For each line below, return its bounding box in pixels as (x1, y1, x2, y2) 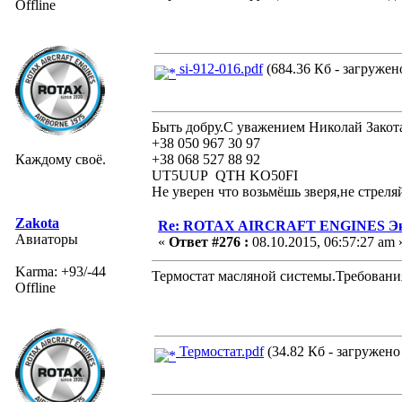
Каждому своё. (15, 151, 106, 167)
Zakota (15, 214, 59, 231)
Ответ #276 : (169, 233, 249, 249)
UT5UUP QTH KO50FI (152, 167, 298, 183)
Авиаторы (15, 231, 78, 247)
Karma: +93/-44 (15, 263, 106, 279)
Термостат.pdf (176, 343, 264, 359)
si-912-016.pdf (176, 60, 263, 76)
